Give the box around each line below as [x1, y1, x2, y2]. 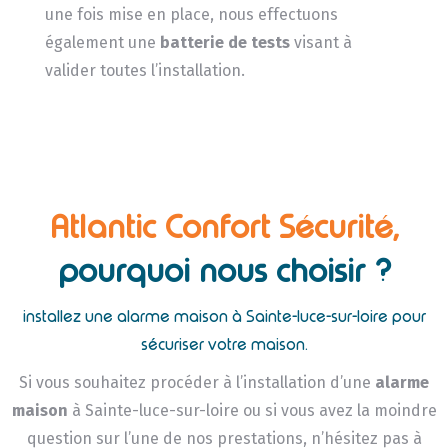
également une [44, 33, 160, 53]
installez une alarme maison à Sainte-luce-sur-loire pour [22, 307, 426, 327]
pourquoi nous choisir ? [57, 252, 391, 291]
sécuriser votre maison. [140, 335, 308, 355]
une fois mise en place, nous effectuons [44, 5, 338, 25]
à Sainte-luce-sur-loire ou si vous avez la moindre [67, 401, 437, 421]
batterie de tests [159, 33, 290, 53]
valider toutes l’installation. [44, 61, 245, 81]
